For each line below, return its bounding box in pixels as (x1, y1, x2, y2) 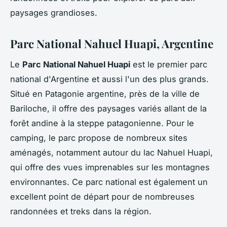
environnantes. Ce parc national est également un (10, 177, 208, 187)
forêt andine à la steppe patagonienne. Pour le (10, 118, 194, 129)
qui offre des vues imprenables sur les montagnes (10, 162, 210, 173)
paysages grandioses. (10, 8, 97, 18)
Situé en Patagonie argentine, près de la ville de (10, 89, 200, 99)
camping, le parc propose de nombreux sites (10, 133, 187, 143)
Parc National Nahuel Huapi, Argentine (10, 36, 213, 52)
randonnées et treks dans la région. (10, 206, 152, 217)
